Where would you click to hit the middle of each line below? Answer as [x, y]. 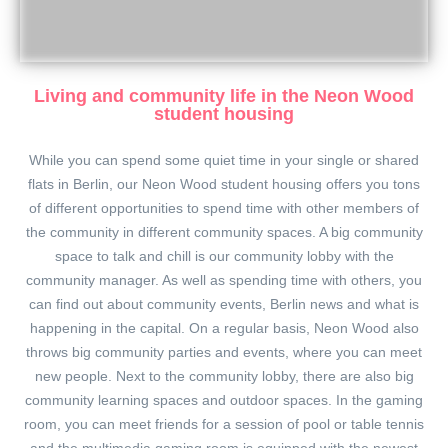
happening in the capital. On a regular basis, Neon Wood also [224, 328]
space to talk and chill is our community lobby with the [224, 256]
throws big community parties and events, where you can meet [224, 352]
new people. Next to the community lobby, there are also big [224, 376]
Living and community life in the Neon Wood [224, 96]
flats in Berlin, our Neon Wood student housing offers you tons [224, 184]
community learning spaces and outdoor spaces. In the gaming [224, 400]
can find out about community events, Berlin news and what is [224, 304]
